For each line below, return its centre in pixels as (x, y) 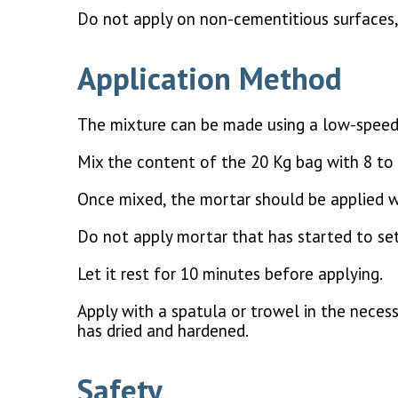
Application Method (210, 79)
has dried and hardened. (163, 331)
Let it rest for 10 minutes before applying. (230, 274)
